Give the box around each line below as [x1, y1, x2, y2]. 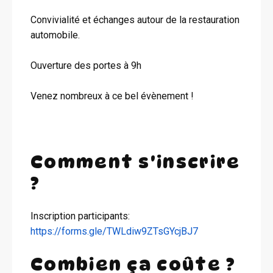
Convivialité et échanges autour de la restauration [30, 14, 239, 26]
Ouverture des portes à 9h [30, 60, 141, 71]
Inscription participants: [30, 210, 130, 222]
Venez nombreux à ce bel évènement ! [30, 90, 194, 102]
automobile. [30, 29, 80, 41]
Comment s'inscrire [30, 151, 241, 172]
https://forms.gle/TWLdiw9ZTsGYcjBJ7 [30, 225, 198, 237]
